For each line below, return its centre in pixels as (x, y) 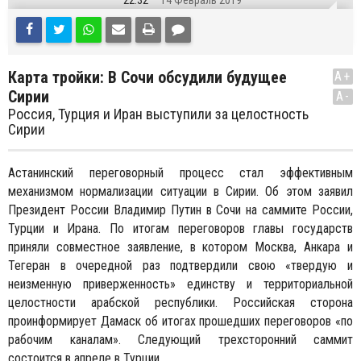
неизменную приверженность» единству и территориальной (180, 284)
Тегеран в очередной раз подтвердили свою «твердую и (180, 266)
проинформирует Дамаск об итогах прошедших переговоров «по (180, 321)
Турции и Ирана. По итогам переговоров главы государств (180, 228)
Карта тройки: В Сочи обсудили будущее (147, 77)
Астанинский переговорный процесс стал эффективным (180, 173)
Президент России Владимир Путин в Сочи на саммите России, (180, 210)
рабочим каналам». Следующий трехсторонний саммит (180, 340)
